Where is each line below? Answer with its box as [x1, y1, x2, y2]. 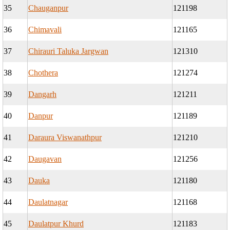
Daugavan [28, 155, 62, 164]
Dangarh [28, 90, 56, 99]
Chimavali [28, 25, 62, 34]
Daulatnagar [28, 198, 68, 207]
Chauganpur [28, 4, 68, 13]
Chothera [28, 68, 58, 78]
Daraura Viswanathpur [28, 133, 102, 142]
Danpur [28, 111, 53, 121]
